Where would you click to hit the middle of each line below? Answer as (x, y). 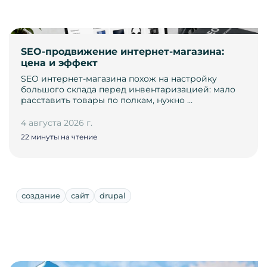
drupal (113, 196)
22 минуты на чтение (59, 137)
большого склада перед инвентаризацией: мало (128, 90)
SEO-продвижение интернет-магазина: (122, 52)
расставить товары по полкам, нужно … (107, 100)
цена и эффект (59, 63)
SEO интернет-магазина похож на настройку (119, 79)
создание (41, 196)
